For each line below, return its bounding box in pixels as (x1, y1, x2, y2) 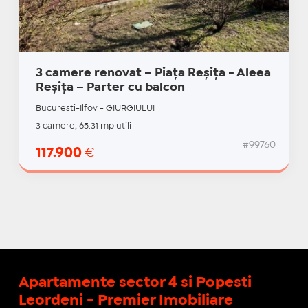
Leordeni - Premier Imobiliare (18, 294, 233, 307)
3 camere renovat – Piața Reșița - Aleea (35, 67, 271, 78)
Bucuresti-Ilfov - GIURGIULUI (35, 104, 155, 112)
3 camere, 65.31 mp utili (35, 122, 131, 130)
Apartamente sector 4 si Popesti (18, 276, 252, 289)
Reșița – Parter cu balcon (35, 82, 185, 93)
